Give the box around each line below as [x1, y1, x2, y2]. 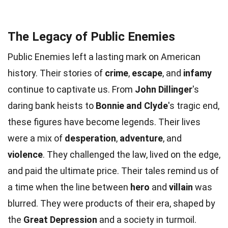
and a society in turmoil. [97, 214, 196, 225]
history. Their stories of [8, 67, 105, 78]
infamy [183, 67, 212, 78]
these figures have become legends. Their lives [8, 116, 201, 127]
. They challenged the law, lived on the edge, [43, 149, 220, 160]
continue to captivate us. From [8, 83, 135, 95]
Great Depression [23, 214, 97, 225]
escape [132, 67, 162, 78]
